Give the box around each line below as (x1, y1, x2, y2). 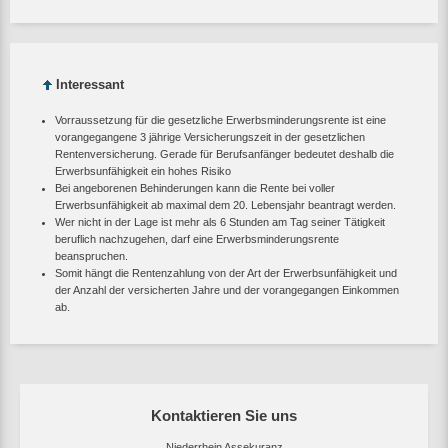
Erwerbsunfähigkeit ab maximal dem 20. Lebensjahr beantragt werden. (55, 198, 396, 211)
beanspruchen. (55, 249, 128, 262)
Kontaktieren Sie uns (151, 406, 297, 424)
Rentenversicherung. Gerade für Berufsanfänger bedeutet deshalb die (55, 147, 394, 160)
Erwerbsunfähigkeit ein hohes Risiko (55, 164, 231, 177)
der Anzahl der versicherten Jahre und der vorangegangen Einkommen (55, 283, 399, 296)
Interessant (56, 77, 124, 93)
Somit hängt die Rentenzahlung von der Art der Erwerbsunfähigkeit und (55, 266, 397, 279)
